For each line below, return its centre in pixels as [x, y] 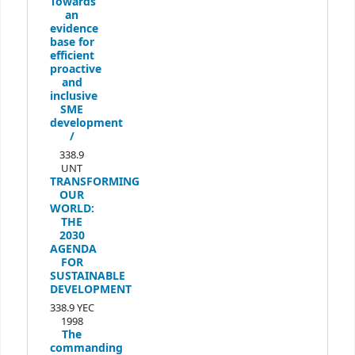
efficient [72, 55]
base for [72, 42]
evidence [74, 29]
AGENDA [73, 249]
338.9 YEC [72, 307]
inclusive [73, 96]
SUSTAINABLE [87, 276]
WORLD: [72, 208]
